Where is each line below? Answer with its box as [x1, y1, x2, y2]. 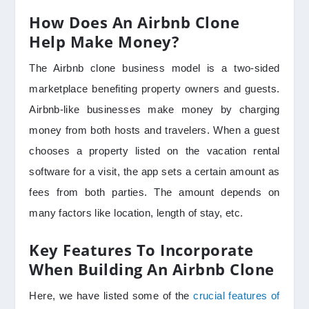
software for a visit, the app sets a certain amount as [29, 165, 280, 177]
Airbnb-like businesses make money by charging [29, 103, 280, 115]
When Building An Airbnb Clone [29, 258, 275, 279]
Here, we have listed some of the [29, 289, 194, 301]
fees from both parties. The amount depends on [29, 186, 280, 198]
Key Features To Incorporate [29, 239, 254, 260]
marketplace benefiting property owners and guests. [29, 82, 280, 94]
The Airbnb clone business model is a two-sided [29, 61, 280, 74]
